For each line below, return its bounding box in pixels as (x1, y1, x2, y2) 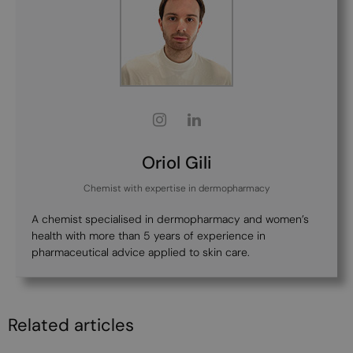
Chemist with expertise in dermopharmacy (83, 181, 270, 195)
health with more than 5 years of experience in (32, 228, 266, 243)
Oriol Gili (141, 150, 212, 174)
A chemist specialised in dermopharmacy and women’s (32, 211, 309, 226)
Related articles (8, 313, 134, 336)
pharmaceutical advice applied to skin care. (32, 244, 250, 259)
